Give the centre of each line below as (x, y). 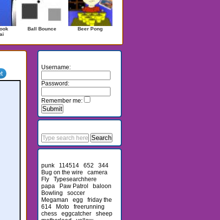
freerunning (89, 207)
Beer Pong (90, 29)
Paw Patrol (74, 186)
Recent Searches (76, 154)
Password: (55, 83)
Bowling (52, 193)
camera (97, 172)
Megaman (55, 200)
